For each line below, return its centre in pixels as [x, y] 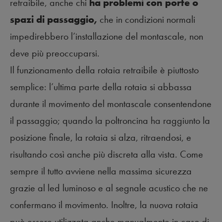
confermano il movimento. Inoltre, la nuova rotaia [104, 204]
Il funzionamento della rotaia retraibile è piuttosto [104, 70]
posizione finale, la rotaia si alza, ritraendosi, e [101, 137]
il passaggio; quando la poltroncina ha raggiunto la [110, 120]
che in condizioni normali [147, 19]
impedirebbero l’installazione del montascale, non [107, 36]
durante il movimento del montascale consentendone [111, 103]
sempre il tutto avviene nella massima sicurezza [101, 171]
